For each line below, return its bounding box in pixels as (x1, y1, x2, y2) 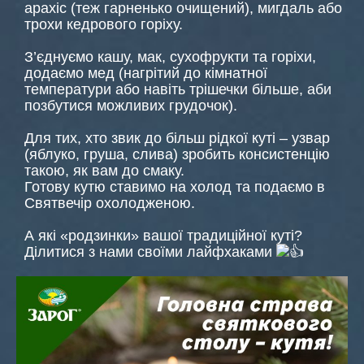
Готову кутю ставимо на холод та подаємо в (24, 179, 325, 195)
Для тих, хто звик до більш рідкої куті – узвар (24, 130, 330, 146)
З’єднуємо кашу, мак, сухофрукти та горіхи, (24, 49, 316, 65)
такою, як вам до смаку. (24, 162, 184, 179)
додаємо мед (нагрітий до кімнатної (24, 65, 267, 81)
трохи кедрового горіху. (24, 16, 183, 32)
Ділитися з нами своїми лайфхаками (24, 244, 276, 260)
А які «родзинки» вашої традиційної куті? (24, 227, 302, 244)
